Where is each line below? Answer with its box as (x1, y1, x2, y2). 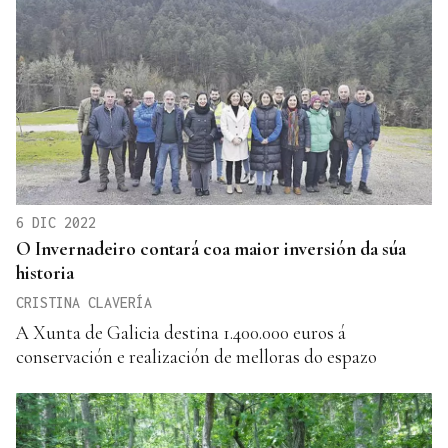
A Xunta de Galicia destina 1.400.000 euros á (16, 321, 346, 345)
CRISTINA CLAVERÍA (16, 294, 152, 312)
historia (16, 261, 74, 285)
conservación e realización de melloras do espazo (16, 345, 377, 369)
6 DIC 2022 (16, 214, 96, 232)
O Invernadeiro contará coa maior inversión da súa (16, 237, 406, 261)
